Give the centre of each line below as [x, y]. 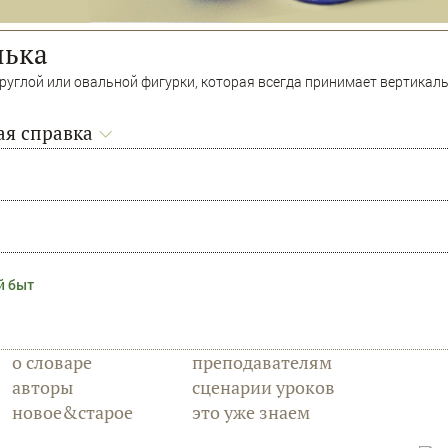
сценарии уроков [263, 387]
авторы [42, 387]
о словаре [52, 362]
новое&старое [72, 412]
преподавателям [262, 362]
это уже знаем [251, 412]
